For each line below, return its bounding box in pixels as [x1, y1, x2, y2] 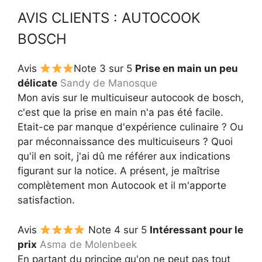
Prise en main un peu [135, 63, 239, 75]
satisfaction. [18, 194, 75, 206]
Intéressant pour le [149, 223, 243, 236]
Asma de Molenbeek [40, 238, 137, 250]
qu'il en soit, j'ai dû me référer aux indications [18, 150, 230, 163]
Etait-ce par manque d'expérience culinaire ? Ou [18, 121, 243, 133]
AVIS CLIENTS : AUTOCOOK [18, 9, 201, 27]
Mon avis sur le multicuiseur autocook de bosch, [18, 92, 244, 104]
